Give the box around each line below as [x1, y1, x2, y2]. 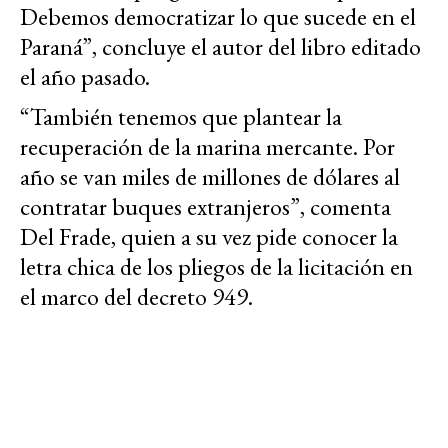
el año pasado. [20, 61, 150, 93]
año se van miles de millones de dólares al [20, 161, 400, 193]
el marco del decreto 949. [20, 281, 253, 313]
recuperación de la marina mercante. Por [20, 131, 395, 163]
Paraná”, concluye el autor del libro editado [20, 31, 421, 63]
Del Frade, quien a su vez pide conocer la [20, 221, 398, 253]
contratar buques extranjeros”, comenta [20, 191, 391, 223]
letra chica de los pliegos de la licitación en [20, 251, 413, 283]
